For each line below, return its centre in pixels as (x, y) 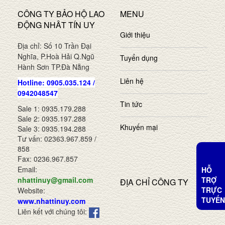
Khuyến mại (139, 127)
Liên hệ (132, 81)
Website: (31, 191)
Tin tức (131, 104)
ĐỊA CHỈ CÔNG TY (154, 182)
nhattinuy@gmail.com (55, 180)
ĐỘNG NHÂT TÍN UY (56, 25)
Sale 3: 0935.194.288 (52, 129)
